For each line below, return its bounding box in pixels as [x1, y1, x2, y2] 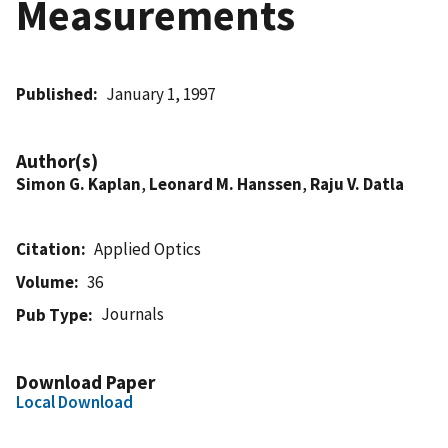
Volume [16, 270, 74, 293]
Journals [101, 302, 165, 325]
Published [16, 82, 93, 105]
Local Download [16, 390, 133, 413]
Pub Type [16, 303, 88, 326]
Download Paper [16, 369, 155, 394]
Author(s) [16, 148, 98, 173]
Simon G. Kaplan [16, 172, 141, 195]
